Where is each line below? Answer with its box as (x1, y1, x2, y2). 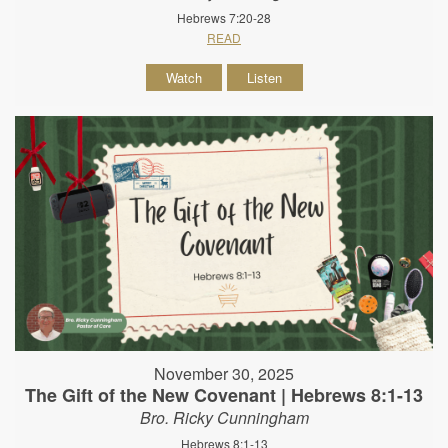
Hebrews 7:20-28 (177, 9, 271, 27)
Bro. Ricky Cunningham (139, 406, 309, 430)
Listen (247, 68, 282, 88)
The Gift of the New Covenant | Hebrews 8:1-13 (25, 382, 423, 409)
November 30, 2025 (154, 362, 294, 386)
